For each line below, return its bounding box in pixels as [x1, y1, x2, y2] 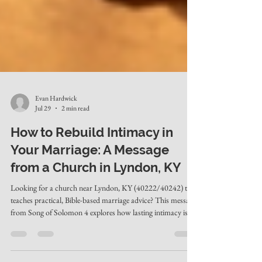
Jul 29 [35, 136, 51, 145]
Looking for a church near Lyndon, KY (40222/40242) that [11, 215, 197, 225]
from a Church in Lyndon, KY [11, 192, 181, 207]
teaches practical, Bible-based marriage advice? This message [11, 227, 196, 237]
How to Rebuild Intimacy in [11, 157, 173, 172]
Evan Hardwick [35, 125, 77, 135]
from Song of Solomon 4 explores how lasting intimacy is [11, 239, 188, 250]
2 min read [61, 136, 89, 145]
